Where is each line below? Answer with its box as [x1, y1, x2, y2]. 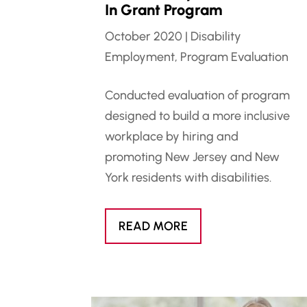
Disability [191, 28, 242, 44]
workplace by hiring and [105, 128, 239, 144]
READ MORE [119, 218, 188, 234]
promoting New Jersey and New [105, 149, 280, 164]
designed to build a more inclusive [105, 108, 291, 123]
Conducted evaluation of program [105, 87, 291, 103]
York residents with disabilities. [105, 169, 272, 185]
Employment [105, 49, 175, 64]
